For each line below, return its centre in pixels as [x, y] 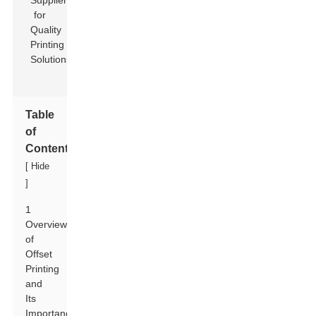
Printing [43, 269]
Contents [50, 148]
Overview [47, 224]
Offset [39, 254]
